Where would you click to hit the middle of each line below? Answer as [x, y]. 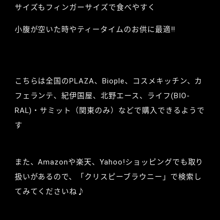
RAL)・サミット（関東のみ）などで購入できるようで [110, 110]
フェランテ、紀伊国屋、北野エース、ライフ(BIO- [102, 96]
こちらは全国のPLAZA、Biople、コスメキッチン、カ [109, 81]
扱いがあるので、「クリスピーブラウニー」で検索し [108, 177]
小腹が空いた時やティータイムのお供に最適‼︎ [95, 29]
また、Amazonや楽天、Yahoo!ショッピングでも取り [109, 162]
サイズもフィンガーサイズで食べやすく [85, 7]
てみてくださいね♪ [50, 191]
